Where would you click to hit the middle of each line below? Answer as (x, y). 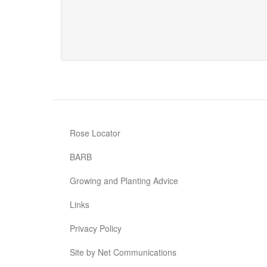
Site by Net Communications (123, 252)
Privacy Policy (96, 228)
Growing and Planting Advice (124, 181)
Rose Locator (95, 133)
